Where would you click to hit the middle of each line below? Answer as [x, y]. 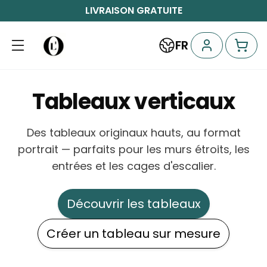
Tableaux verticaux [133, 102]
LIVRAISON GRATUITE [133, 10]
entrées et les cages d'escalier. [133, 166]
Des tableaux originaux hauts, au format [133, 133]
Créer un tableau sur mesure [133, 234]
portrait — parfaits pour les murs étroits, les [133, 149]
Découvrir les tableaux [133, 204]
